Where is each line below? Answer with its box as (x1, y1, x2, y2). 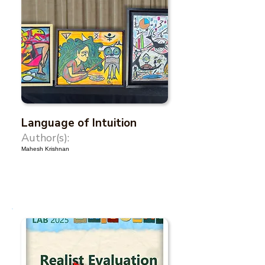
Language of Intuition (21, 115, 137, 131)
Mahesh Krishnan (21, 146, 69, 152)
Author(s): (21, 131, 69, 145)
